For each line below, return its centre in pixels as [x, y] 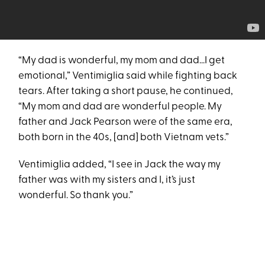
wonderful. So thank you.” [76, 195]
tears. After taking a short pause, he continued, [126, 91]
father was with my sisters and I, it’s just [107, 180]
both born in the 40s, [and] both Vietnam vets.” [124, 138]
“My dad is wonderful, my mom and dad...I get [122, 61]
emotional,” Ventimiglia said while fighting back [128, 76]
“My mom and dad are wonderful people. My [120, 107]
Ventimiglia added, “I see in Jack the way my [120, 165]
